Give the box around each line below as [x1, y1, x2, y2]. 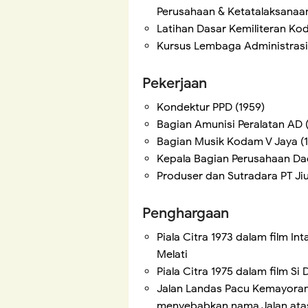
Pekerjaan [142, 74, 207, 93]
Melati [156, 247, 188, 262]
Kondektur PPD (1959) [156, 100, 265, 115]
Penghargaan [142, 204, 229, 223]
